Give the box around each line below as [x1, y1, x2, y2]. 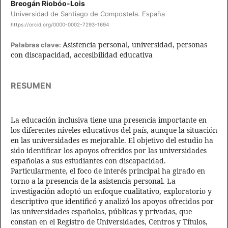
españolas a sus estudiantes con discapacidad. [11, 156, 166, 166]
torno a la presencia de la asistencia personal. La [11, 176, 176, 186]
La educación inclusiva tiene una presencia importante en [11, 115, 207, 125]
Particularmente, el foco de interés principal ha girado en [11, 166, 205, 176]
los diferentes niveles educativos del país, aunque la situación [11, 125, 217, 135]
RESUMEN [11, 80, 51, 91]
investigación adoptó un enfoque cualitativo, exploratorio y [11, 186, 212, 196]
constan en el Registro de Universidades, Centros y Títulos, [11, 217, 208, 227]
